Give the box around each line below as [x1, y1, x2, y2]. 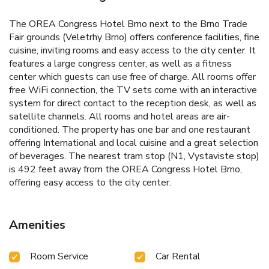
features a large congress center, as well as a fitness [9, 56, 232, 70]
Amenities [9, 216, 65, 233]
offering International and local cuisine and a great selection [9, 136, 258, 150]
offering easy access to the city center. [9, 175, 171, 189]
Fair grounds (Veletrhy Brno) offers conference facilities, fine [9, 30, 259, 44]
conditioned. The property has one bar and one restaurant [9, 122, 250, 136]
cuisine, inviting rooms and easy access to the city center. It [9, 43, 256, 57]
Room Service [30, 249, 88, 263]
